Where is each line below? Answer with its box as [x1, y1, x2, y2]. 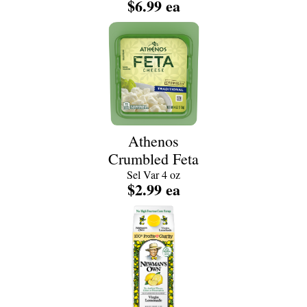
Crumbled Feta [108, 149, 199, 169]
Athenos [128, 131, 179, 151]
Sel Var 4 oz [127, 167, 180, 182]
